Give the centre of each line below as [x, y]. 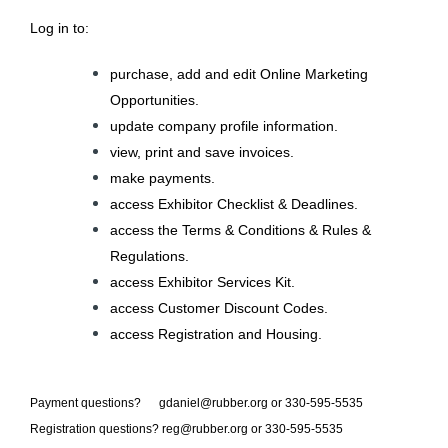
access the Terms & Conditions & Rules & [240, 230]
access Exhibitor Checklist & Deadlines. [234, 204]
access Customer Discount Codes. [219, 308]
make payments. [162, 178]
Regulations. [149, 256]
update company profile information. [224, 126]
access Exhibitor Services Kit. [202, 282]
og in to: [63, 28]
